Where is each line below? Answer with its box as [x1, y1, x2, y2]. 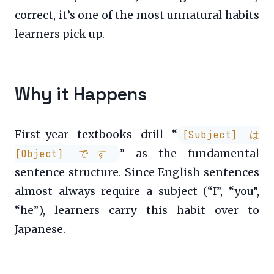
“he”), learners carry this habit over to [15, 203, 259, 217]
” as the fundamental [120, 146, 259, 160]
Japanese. [15, 222, 65, 236]
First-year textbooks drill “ [15, 127, 177, 141]
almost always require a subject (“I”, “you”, [15, 184, 259, 198]
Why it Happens [15, 83, 147, 105]
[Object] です [15, 147, 115, 160]
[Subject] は [182, 128, 259, 141]
